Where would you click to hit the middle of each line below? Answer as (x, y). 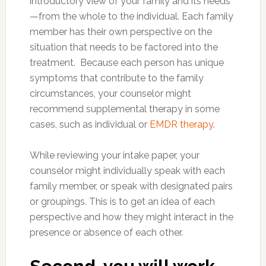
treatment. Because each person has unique (126, 62)
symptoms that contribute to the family (116, 78)
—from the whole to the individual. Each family (131, 16)
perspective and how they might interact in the (131, 217)
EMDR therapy (181, 124)
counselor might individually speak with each (127, 170)
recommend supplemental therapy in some (124, 109)
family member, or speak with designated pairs (131, 186)
